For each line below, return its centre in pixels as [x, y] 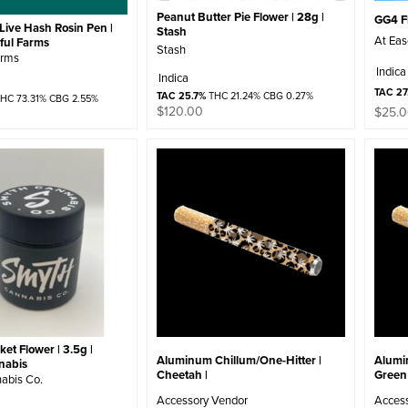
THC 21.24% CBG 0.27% [260, 95]
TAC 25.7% [182, 95]
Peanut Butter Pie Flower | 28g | [241, 16]
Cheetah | [183, 374]
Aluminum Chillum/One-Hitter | [240, 360]
